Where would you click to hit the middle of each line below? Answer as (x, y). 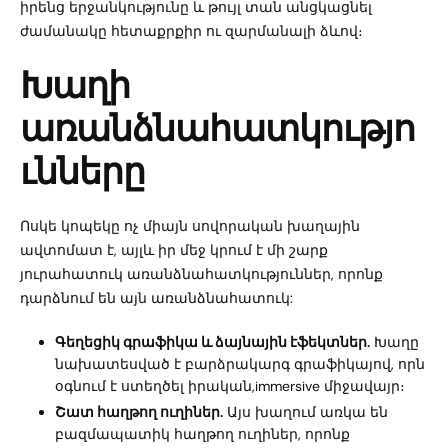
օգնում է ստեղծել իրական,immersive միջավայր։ (230, 385)
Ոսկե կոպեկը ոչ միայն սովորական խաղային (190, 225)
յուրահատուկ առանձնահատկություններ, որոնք (201, 273)
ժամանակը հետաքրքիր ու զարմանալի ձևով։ (191, 30)
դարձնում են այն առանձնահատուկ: (156, 297)
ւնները (83, 171)
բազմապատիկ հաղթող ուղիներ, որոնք (202, 433)
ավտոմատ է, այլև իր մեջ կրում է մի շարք (174, 249)
